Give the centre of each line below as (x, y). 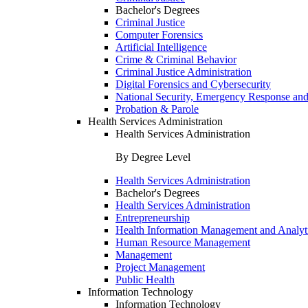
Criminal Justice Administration (184, 72)
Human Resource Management (183, 242)
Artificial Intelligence (161, 47)
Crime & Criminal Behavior (176, 59)
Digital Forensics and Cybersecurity (193, 84)
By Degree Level (153, 157)
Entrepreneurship (153, 218)
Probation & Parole (157, 109)
